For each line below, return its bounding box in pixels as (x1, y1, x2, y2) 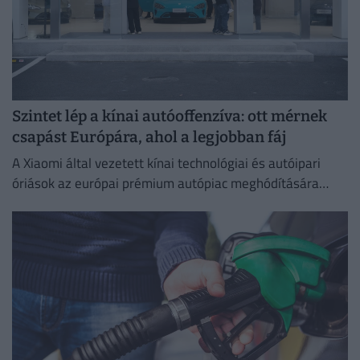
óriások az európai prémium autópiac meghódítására (12, 172, 319, 194)
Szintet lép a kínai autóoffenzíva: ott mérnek (12, 107, 327, 126)
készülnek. (12, 192, 73, 214)
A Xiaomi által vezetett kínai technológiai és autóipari (12, 152, 321, 174)
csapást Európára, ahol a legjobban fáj (12, 128, 286, 147)
